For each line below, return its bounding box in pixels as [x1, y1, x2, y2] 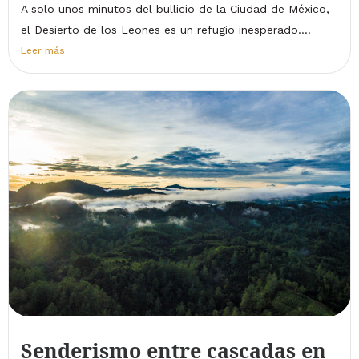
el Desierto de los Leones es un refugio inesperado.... [21, 23, 311, 36]
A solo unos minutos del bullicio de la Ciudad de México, [21, 2, 329, 15]
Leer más [21, 45, 65, 56]
